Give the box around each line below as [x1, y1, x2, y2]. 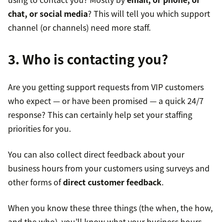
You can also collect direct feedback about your [8, 148, 184, 161]
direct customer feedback [63, 176, 162, 188]
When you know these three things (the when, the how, [8, 202, 213, 214]
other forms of [8, 176, 63, 188]
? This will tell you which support [88, 7, 210, 20]
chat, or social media [8, 7, 88, 20]
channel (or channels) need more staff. [8, 21, 151, 34]
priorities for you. [8, 122, 71, 135]
